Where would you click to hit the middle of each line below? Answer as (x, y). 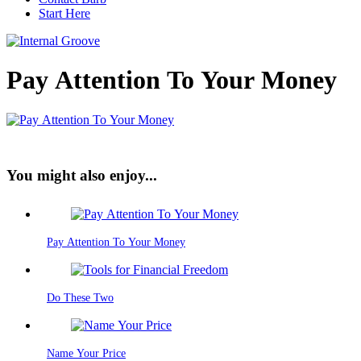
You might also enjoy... (82, 175)
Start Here (64, 13)
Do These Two (80, 298)
